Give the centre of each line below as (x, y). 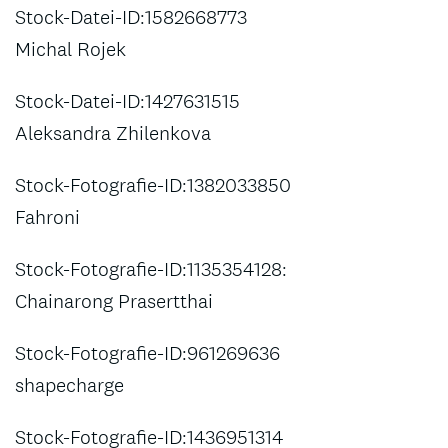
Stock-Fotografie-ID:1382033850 (153, 185)
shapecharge (69, 385)
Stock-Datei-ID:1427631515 (127, 101)
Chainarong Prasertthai (114, 301)
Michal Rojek (70, 49)
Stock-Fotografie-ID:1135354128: (151, 269)
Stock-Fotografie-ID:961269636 (147, 353)
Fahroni (47, 217)
